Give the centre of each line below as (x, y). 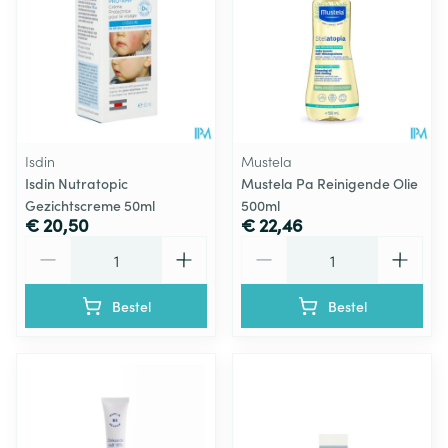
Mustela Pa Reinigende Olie (329, 182)
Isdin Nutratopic (76, 182)
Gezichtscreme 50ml (90, 204)
